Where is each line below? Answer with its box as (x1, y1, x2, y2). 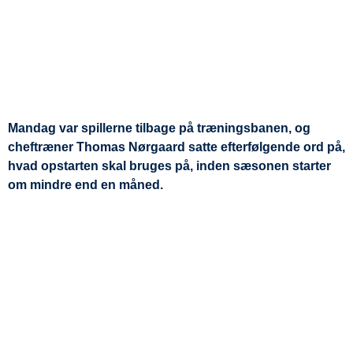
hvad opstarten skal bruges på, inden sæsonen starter (8, 158, 331, 173)
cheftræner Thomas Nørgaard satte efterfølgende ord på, (8, 139, 345, 154)
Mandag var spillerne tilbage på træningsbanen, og (8, 121, 310, 135)
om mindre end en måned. (8, 177, 163, 191)
